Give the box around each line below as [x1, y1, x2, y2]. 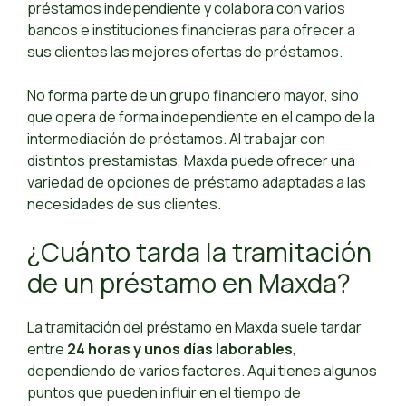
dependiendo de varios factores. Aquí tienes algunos [27, 361, 377, 382]
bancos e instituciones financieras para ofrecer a [27, 20, 355, 41]
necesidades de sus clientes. [27, 194, 221, 215]
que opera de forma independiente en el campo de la [27, 107, 375, 128]
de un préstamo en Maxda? [27, 265, 351, 302]
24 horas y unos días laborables [67, 339, 293, 360]
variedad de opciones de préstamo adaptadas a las [27, 172, 366, 193]
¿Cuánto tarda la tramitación [27, 234, 372, 271]
